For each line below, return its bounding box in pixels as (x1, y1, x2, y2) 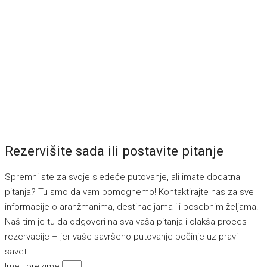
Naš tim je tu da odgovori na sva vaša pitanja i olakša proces (5, 216, 247, 227)
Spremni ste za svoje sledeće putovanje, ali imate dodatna (5, 171, 240, 182)
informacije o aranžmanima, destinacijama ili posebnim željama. (5, 201, 259, 212)
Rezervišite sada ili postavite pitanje (5, 142, 223, 159)
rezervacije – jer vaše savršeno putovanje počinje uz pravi (5, 231, 238, 242)
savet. (5, 246, 29, 257)
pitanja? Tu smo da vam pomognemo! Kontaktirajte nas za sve (5, 186, 254, 197)
